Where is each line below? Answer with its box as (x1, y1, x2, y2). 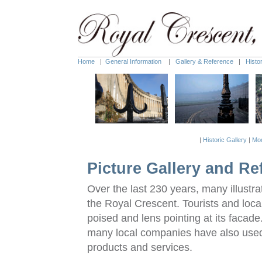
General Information (105, 58, 161, 65)
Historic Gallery (202, 136, 247, 143)
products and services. (87, 241, 192, 253)
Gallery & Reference (175, 58, 233, 65)
